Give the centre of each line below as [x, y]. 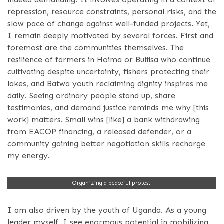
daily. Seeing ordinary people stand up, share [91, 96]
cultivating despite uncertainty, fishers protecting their [108, 72]
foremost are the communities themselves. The [96, 48]
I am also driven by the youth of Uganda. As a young [107, 210]
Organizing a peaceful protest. [112, 183]
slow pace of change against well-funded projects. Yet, [109, 24]
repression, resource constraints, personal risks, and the [112, 12]
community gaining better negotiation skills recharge [106, 144]
